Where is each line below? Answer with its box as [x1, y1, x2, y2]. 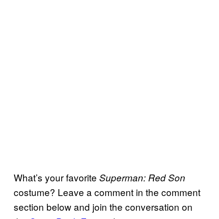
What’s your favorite [14, 171, 99, 184]
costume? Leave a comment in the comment [14, 185, 200, 199]
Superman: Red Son [99, 171, 185, 184]
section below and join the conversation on [14, 200, 193, 214]
